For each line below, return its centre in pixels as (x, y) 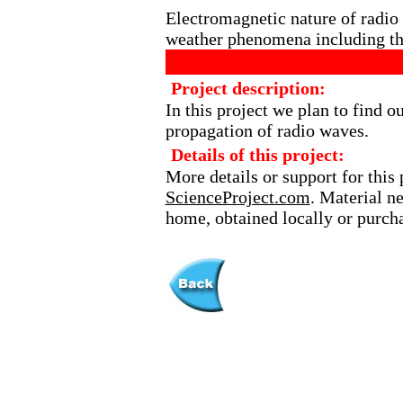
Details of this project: (257, 155)
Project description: (248, 88)
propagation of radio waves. (269, 130)
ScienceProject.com (237, 197)
